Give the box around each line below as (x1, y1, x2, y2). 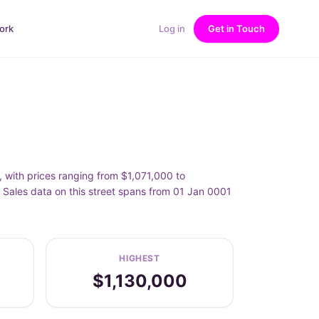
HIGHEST (119, 253, 160, 263)
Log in (159, 22, 185, 34)
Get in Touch (208, 22, 265, 34)
